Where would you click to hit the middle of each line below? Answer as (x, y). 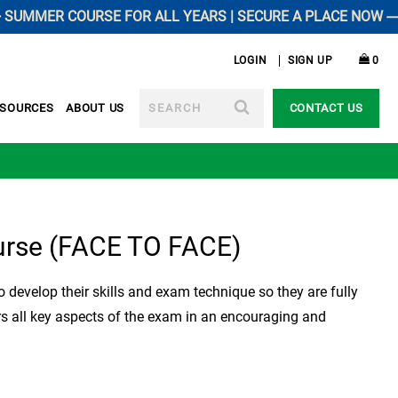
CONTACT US (326, 108)
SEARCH (162, 94)
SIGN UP (310, 61)
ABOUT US (95, 108)
